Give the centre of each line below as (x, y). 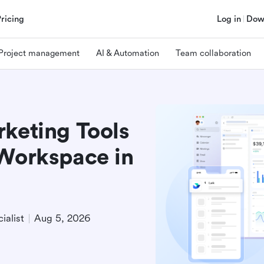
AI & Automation (128, 53)
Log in (229, 19)
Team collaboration (213, 53)
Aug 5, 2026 (62, 218)
